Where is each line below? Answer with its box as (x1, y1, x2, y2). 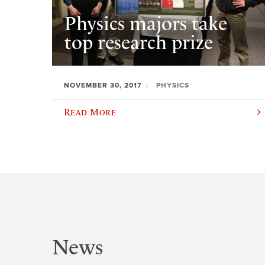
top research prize (64, 31, 213, 54)
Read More (64, 106, 117, 118)
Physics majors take (64, 12, 227, 35)
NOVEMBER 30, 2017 (64, 81, 142, 90)
